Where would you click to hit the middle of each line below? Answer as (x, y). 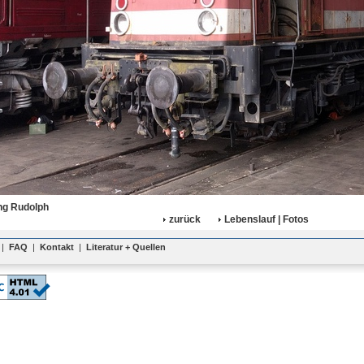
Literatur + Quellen (126, 247)
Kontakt (57, 247)
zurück (184, 219)
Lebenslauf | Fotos (266, 219)
